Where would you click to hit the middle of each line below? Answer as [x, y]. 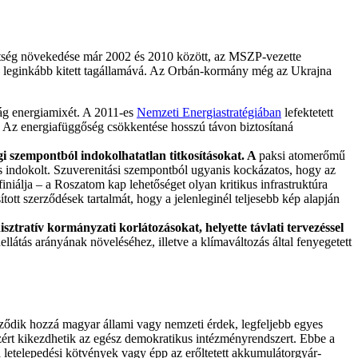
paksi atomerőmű [302, 156]
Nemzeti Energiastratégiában [209, 113]
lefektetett [307, 113]
